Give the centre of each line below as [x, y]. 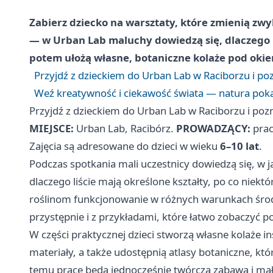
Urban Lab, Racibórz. [125, 128]
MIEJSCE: [51, 128]
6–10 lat [239, 146]
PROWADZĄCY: [213, 128]
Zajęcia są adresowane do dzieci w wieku [125, 146]
